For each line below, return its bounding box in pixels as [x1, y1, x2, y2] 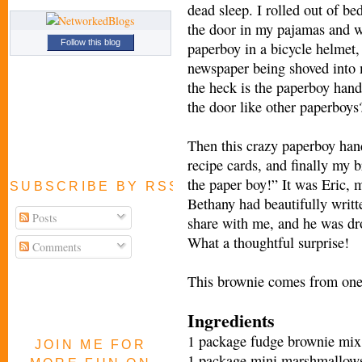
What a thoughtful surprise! [187, 232, 349, 252]
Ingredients [187, 306, 275, 333]
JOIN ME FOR [34, 337, 147, 352]
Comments [29, 238, 82, 255]
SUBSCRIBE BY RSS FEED [10, 179, 234, 194]
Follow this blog [61, 37, 120, 48]
